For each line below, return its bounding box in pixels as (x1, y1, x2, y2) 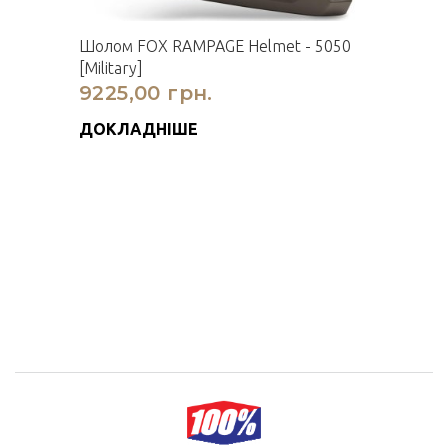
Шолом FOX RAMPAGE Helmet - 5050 (79, 37, 351, 55)
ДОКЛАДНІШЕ (79, 120, 198, 138)
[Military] (79, 59, 143, 77)
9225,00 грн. (79, 81, 213, 105)
